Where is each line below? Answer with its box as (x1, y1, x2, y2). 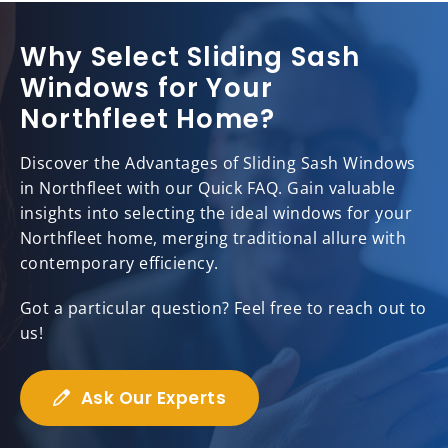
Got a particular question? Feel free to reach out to (20, 297, 427, 320)
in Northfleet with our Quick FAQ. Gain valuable (20, 177, 396, 200)
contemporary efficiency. (20, 252, 219, 275)
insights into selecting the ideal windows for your (20, 202, 413, 225)
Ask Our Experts (80, 386, 227, 411)
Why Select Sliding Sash (20, 39, 361, 76)
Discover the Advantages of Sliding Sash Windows (20, 152, 416, 175)
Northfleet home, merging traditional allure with (20, 227, 407, 250)
